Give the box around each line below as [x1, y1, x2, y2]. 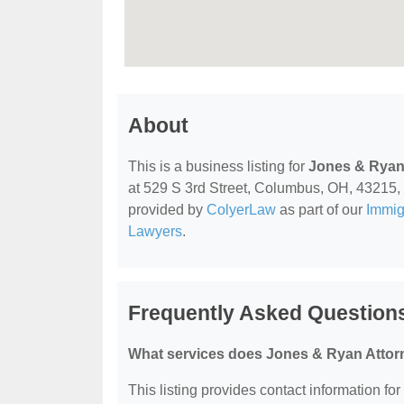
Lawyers [128, 223, 182, 239]
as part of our [276, 201, 366, 217]
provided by [128, 201, 207, 217]
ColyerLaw [207, 201, 276, 217]
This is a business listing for [128, 158, 308, 174]
